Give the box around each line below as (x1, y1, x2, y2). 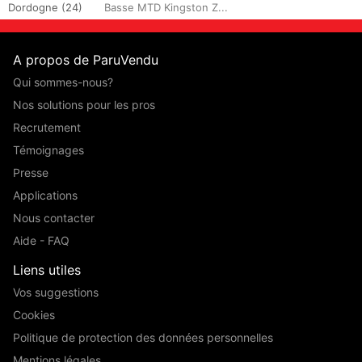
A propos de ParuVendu (13, 51, 158, 68)
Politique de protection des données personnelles (13, 330, 273, 344)
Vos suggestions (13, 284, 99, 299)
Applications (13, 187, 78, 202)
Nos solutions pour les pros (13, 97, 155, 112)
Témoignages (13, 142, 84, 157)
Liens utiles (13, 261, 81, 278)
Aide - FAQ (13, 233, 69, 247)
